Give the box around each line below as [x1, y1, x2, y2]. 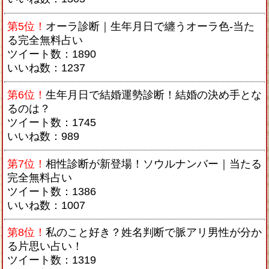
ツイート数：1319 [7, 253, 96, 266]
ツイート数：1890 [7, 47, 96, 60]
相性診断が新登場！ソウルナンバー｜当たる [46, 157, 262, 170]
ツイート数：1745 [7, 116, 96, 129]
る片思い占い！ [7, 240, 83, 252]
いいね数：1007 [7, 199, 85, 211]
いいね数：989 [7, 130, 79, 143]
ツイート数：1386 [7, 185, 96, 198]
